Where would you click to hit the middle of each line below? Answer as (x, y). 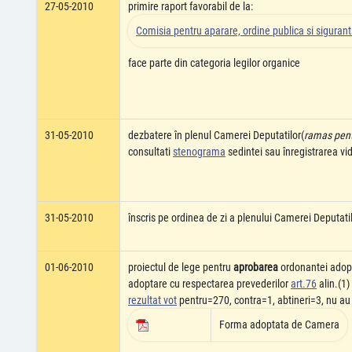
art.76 (304, 284)
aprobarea (256, 267)
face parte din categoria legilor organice (214, 63)
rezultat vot (152, 300)
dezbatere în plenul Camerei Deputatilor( (216, 135)
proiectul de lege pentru (181, 267)
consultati (150, 152)
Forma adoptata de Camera (279, 324)
